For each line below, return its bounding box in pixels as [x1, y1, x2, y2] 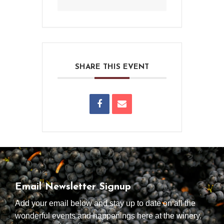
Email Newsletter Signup [15, 181, 131, 192]
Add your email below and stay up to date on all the [15, 198, 195, 207]
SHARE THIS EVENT [75, 63, 149, 71]
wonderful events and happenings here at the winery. [15, 211, 201, 220]
